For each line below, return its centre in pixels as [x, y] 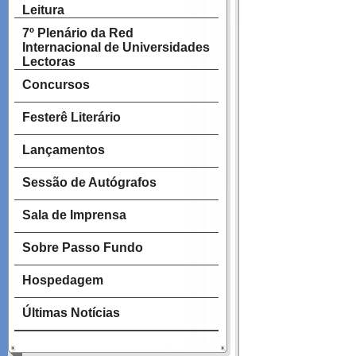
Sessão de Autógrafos [89, 182]
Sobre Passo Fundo [83, 248]
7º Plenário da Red [78, 33]
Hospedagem [63, 280]
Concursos [56, 85]
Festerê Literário [72, 117]
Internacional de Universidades [116, 47]
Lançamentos [64, 150]
